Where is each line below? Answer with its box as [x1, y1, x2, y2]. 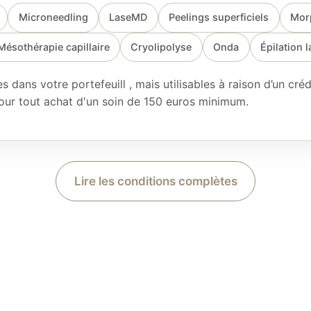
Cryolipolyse [131, 40, 192, 53]
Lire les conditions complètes [74, 174, 237, 188]
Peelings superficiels [169, 11, 269, 24]
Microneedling [18, 11, 88, 24]
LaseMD [109, 11, 148, 24]
